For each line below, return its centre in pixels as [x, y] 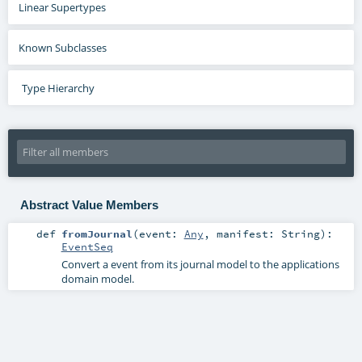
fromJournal [97, 234]
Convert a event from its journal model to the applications [200, 265]
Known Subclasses [63, 47]
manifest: [248, 234]
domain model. [97, 279]
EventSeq [87, 247]
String [300, 234]
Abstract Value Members [89, 205]
